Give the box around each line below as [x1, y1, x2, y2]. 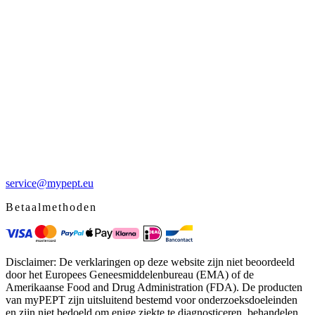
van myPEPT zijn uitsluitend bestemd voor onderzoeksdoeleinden [6, 293, 297, 306]
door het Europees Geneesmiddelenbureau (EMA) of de [6, 268, 254, 281]
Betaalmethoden [6, 200, 97, 213]
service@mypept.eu [6, 176, 94, 189]
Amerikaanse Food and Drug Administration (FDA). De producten [6, 281, 302, 293]
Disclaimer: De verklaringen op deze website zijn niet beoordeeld [6, 255, 295, 268]
